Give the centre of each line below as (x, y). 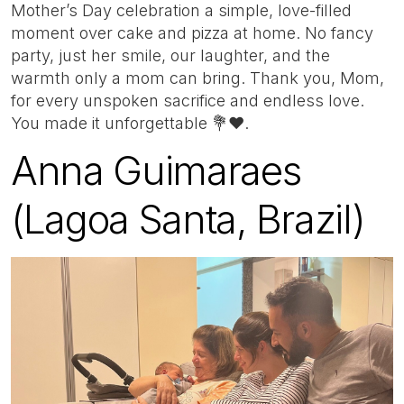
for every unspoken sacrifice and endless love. (188, 101)
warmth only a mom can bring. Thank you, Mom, (197, 78)
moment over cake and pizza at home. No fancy (192, 33)
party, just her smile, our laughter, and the (170, 56)
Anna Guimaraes (156, 170)
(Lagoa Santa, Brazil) (188, 219)
